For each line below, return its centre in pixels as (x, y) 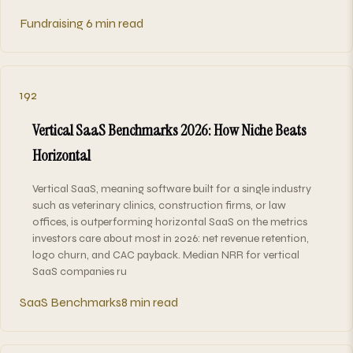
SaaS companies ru (80, 271)
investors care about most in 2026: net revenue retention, (171, 238)
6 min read (115, 23)
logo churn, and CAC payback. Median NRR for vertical (166, 255)
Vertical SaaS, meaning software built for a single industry (172, 188)
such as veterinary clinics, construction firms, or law (159, 205)
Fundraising (52, 23)
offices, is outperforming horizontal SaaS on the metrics (170, 221)
